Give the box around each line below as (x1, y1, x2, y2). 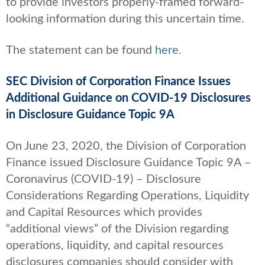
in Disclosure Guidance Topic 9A (6, 108, 174, 121)
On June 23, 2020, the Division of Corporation (6, 140, 246, 152)
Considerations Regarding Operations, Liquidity (6, 189, 249, 202)
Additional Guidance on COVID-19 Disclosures (6, 92, 251, 104)
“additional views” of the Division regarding (6, 222, 228, 235)
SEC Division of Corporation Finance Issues (6, 75, 231, 88)
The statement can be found (6, 44, 155, 56)
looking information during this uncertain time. (6, 12, 244, 25)
